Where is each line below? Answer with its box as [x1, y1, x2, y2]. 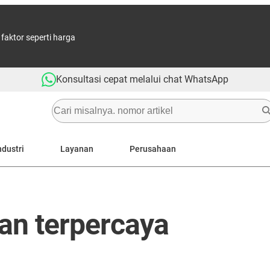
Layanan [60, 143, 93, 154]
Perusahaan [130, 143, 176, 154]
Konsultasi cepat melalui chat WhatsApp [56, 74, 228, 85]
